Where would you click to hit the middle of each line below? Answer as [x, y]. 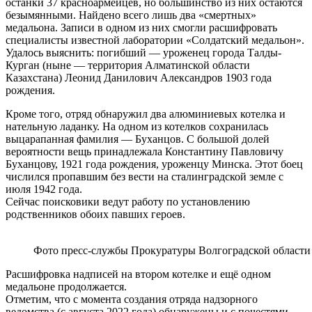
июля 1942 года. [44, 189]
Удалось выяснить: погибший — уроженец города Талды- [143, 53]
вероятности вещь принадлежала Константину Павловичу [145, 152]
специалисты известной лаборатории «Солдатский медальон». [155, 40]
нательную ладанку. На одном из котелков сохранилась [137, 127]
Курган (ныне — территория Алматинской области [128, 65]
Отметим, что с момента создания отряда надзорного [132, 299]
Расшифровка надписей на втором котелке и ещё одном [138, 274]
